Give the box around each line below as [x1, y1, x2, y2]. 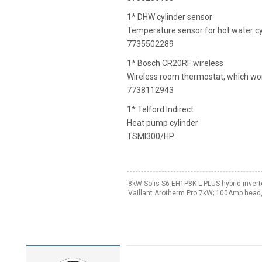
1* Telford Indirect [126, 105, 194, 115]
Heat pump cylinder [126, 118, 198, 128]
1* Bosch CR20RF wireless [126, 58, 223, 68]
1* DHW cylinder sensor [126, 12, 212, 22]
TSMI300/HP [126, 132, 174, 142]
